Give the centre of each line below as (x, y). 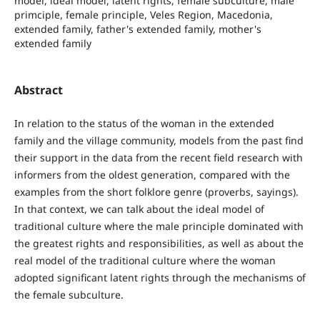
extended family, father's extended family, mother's (137, 29)
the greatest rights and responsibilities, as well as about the (159, 244)
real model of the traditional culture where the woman (145, 261)
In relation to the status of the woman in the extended (144, 124)
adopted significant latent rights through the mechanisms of (160, 278)
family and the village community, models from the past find (159, 141)
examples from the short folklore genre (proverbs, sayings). (156, 192)
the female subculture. (69, 295)
